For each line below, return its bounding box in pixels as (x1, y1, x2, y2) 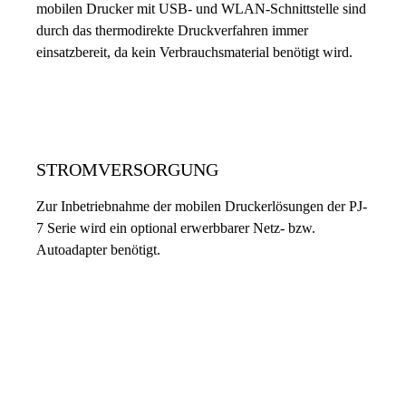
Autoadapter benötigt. (36, 241, 160, 257)
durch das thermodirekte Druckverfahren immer (36, 23, 308, 39)
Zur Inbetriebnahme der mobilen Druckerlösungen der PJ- (36, 198, 367, 214)
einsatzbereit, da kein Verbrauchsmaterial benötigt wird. (36, 44, 353, 61)
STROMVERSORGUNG (36, 159, 218, 179)
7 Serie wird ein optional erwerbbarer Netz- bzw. (36, 219, 315, 236)
